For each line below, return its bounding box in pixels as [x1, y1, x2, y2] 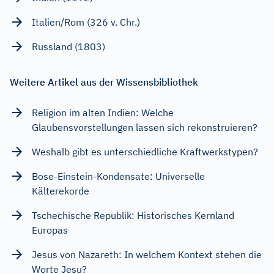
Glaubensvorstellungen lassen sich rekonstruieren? [32, 120, 257, 133]
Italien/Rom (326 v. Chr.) [32, 15, 140, 28]
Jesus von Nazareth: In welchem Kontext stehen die [32, 248, 262, 261]
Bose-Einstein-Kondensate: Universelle [32, 169, 205, 182]
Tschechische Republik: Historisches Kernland [32, 209, 234, 221]
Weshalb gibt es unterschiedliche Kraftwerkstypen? [32, 145, 258, 158]
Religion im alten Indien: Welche [32, 106, 174, 119]
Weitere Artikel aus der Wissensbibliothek [10, 75, 198, 88]
